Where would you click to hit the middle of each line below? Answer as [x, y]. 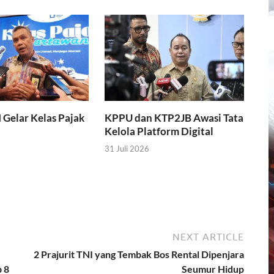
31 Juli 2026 [127, 149]
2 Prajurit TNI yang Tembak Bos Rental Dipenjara [139, 254]
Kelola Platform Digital [159, 131]
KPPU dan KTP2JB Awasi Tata [174, 117]
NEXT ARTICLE [208, 237]
